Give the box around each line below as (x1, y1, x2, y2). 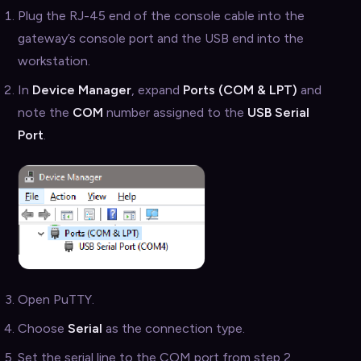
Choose (18, 320, 68, 336)
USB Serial (247, 105, 309, 121)
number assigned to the (103, 105, 247, 121)
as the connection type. (102, 320, 245, 336)
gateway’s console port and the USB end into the (18, 31, 304, 47)
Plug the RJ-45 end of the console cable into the (18, 8, 305, 24)
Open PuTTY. (18, 291, 94, 307)
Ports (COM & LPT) (183, 82, 297, 98)
